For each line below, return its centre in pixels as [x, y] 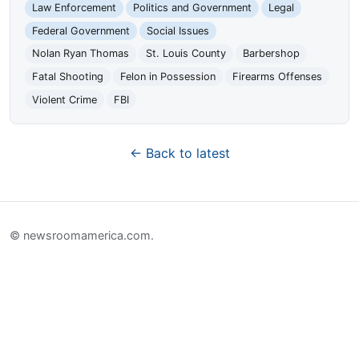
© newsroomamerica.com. [82, 235]
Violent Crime [65, 99]
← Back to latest [179, 153]
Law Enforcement [75, 8]
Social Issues [177, 30]
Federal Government [81, 30]
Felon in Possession [167, 77]
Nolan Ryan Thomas [81, 54]
